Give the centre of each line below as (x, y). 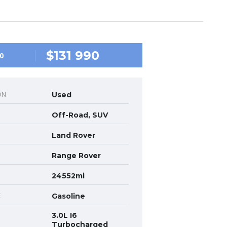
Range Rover (76, 156)
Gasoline (68, 196)
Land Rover (73, 135)
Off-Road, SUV (80, 115)
